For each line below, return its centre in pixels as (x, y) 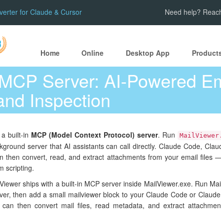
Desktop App (148, 53)
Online (93, 53)
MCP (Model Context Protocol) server (94, 135)
